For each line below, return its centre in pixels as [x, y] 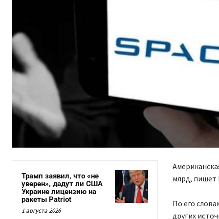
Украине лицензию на [59, 192]
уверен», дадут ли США [62, 184]
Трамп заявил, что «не [60, 176]
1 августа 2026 [41, 210]
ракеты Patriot [46, 199]
